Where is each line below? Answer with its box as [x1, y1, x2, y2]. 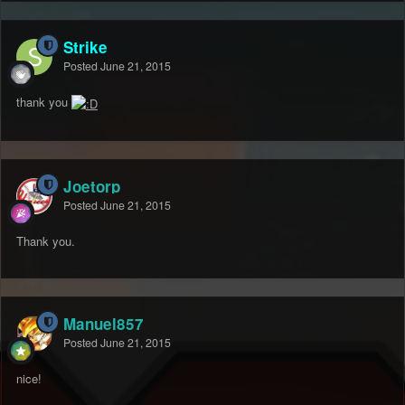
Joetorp [63, 175, 120, 198]
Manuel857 [63, 313, 144, 335]
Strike [63, 36, 108, 59]
